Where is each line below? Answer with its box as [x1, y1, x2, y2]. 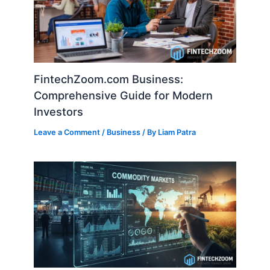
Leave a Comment [34, 128, 101, 137]
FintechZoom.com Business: [34, 72, 184, 86]
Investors [34, 105, 84, 119]
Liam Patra [158, 128, 196, 137]
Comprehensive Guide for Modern [34, 89, 213, 102]
